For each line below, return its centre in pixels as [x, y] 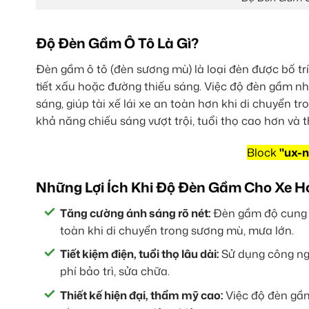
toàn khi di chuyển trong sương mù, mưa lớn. [177, 230]
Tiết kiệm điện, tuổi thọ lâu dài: [139, 254]
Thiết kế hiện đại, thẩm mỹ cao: [141, 295]
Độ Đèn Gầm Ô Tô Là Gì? [117, 42]
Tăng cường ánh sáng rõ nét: [135, 213]
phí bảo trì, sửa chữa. [115, 271]
